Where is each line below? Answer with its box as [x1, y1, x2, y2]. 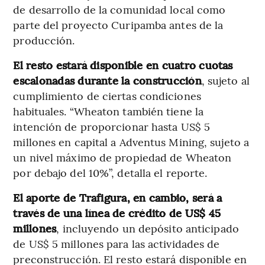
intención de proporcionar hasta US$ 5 [13, 119, 211, 134]
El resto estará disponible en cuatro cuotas [13, 57, 233, 72]
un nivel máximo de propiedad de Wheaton [13, 150, 232, 164]
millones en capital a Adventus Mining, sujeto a [13, 134, 250, 149]
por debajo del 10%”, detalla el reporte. [13, 165, 208, 180]
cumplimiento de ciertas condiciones [13, 88, 201, 103]
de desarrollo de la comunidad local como [13, 2, 226, 17]
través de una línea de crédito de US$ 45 [13, 205, 221, 220]
